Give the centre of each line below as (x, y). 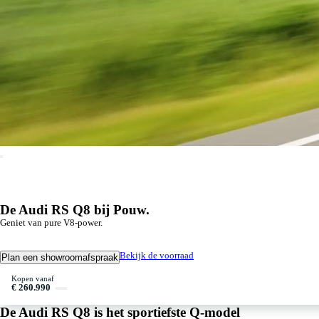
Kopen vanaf (32, 279)
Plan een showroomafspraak (60, 257)
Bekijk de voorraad (157, 255)
